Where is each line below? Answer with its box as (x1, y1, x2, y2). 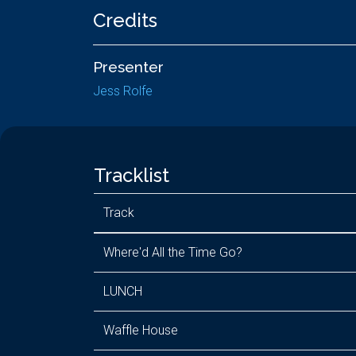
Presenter (93, 58, 164, 75)
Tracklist (94, 164, 169, 187)
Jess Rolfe (93, 83, 153, 99)
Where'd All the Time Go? (103, 245, 242, 260)
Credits (93, 9, 157, 32)
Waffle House (103, 323, 178, 338)
